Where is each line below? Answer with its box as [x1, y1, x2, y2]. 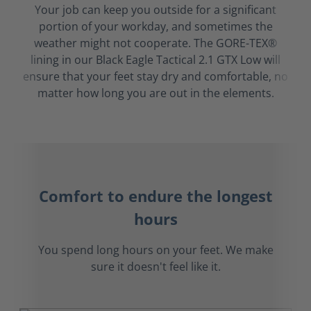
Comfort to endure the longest [38, 186, 273, 206]
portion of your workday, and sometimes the [38, 19, 273, 34]
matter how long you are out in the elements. [37, 85, 274, 101]
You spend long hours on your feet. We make [37, 242, 274, 258]
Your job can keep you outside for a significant [35, 2, 276, 17]
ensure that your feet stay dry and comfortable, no [23, 69, 288, 84]
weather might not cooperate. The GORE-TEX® [34, 35, 277, 51]
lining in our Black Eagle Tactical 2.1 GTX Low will [31, 52, 280, 67]
